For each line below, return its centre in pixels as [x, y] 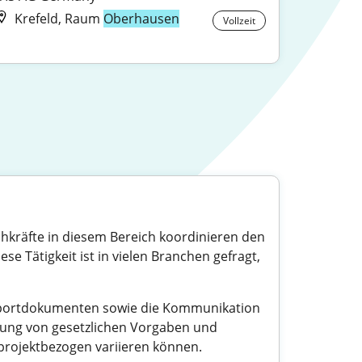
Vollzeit [239, 21]
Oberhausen [141, 19]
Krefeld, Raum [59, 19]
